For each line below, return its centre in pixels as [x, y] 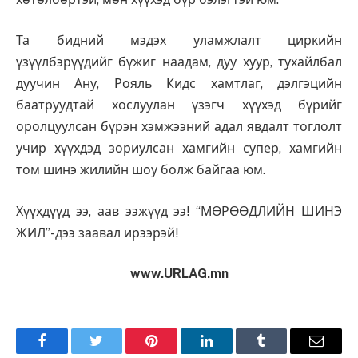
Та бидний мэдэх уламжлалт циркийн [179, 41]
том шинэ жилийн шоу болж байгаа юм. [141, 170]
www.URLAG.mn [179, 274]
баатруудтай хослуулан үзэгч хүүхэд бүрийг [179, 105]
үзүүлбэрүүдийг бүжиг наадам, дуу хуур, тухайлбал [179, 62]
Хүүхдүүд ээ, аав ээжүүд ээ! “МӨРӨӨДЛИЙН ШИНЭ [179, 211]
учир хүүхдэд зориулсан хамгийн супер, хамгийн [179, 149]
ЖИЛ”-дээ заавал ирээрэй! [97, 233]
